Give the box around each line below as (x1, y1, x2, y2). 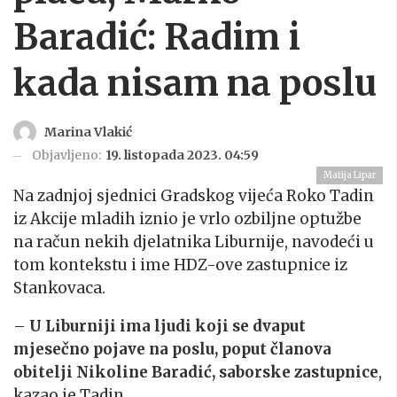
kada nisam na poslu (13, 61, 377, 105)
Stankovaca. (13, 278, 105, 299)
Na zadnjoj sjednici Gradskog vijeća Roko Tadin (13, 186, 374, 206)
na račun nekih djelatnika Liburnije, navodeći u (13, 232, 374, 253)
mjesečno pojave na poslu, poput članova (13, 339, 331, 360)
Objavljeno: (32, 147, 104, 164)
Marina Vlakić (44, 124, 132, 141)
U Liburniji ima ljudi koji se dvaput (29, 316, 306, 337)
